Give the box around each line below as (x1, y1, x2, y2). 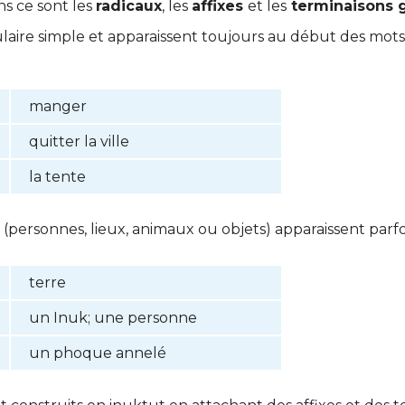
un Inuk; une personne (29, 309, 197, 327)
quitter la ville (29, 133, 129, 151)
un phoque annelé (29, 344, 166, 363)
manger (29, 98, 87, 116)
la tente (29, 168, 86, 186)
